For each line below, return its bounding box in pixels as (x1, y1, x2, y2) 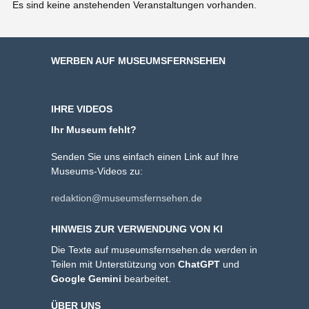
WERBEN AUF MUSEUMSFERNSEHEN (51, 54, 226, 66)
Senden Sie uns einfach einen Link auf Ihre (51, 150, 239, 162)
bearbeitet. (124, 272, 171, 284)
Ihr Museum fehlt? (51, 123, 137, 135)
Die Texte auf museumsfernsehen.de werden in (51, 243, 257, 255)
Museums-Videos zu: (51, 165, 143, 177)
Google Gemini (51, 272, 124, 284)
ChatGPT (178, 258, 220, 270)
